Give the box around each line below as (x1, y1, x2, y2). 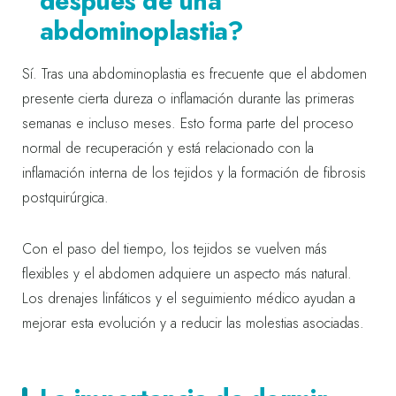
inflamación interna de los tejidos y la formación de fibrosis (22, 162, 366, 183)
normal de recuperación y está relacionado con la (22, 137, 314, 158)
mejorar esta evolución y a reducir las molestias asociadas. (22, 312, 364, 333)
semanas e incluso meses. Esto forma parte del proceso (22, 112, 354, 133)
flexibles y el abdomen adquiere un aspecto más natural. (22, 263, 352, 284)
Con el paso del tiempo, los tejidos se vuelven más (22, 238, 327, 259)
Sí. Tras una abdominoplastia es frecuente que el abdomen (22, 63, 367, 84)
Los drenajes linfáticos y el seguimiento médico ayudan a (22, 287, 355, 308)
